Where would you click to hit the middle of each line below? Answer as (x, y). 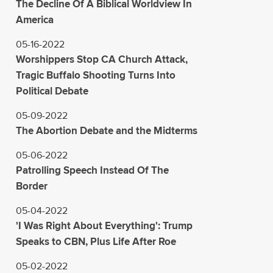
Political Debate (52, 91)
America (35, 19)
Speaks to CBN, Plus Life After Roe (96, 241)
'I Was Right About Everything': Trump (104, 225)
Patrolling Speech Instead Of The (92, 170)
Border (32, 186)
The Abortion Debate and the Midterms (107, 130)
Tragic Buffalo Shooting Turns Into (96, 75)
